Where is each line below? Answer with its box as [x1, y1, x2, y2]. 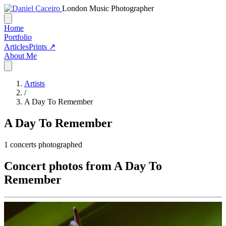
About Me [4, 51, 37, 60]
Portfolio [4, 33, 32, 41]
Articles [4, 42, 29, 51]
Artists [24, 79, 45, 88]
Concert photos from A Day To [4, 159, 162, 173]
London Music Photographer [62, 4, 154, 13]
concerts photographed [8, 140, 82, 149]
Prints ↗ [29, 42, 55, 51]
